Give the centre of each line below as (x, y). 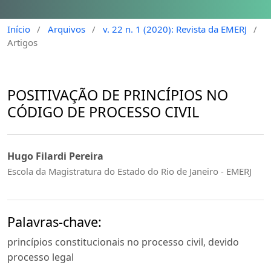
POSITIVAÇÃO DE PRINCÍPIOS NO (118, 95)
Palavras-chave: (54, 222)
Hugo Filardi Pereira (55, 156)
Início (19, 29)
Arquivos (66, 29)
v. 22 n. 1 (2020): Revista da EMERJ (175, 29)
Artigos (22, 42)
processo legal (41, 257)
